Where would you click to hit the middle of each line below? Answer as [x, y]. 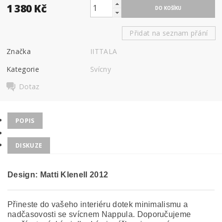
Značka [19, 51]
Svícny [101, 69]
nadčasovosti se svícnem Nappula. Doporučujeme [99, 214]
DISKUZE [29, 145]
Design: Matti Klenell [48, 175]
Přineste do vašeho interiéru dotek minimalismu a [98, 204]
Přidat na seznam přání [169, 33]
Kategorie [23, 69]
